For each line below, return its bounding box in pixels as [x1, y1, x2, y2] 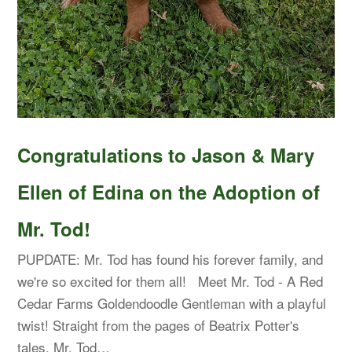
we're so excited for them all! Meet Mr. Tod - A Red [17, 271, 324, 291]
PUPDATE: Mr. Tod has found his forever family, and [17, 249, 324, 269]
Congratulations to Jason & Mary [17, 141, 315, 169]
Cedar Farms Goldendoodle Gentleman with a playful [17, 293, 327, 313]
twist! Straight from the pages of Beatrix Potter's [17, 315, 300, 335]
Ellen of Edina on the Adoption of [17, 178, 321, 206]
